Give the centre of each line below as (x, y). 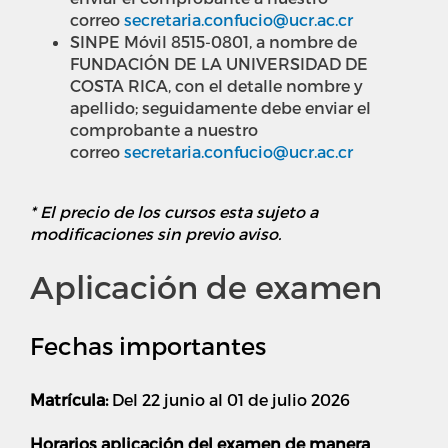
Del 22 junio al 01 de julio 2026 (231, 400)
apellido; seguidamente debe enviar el (220, 108)
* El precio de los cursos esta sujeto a (174, 212)
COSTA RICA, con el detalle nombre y (216, 86)
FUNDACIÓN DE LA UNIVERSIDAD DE (219, 64)
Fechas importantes (148, 346)
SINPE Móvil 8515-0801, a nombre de (213, 42)
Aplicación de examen (206, 286)
